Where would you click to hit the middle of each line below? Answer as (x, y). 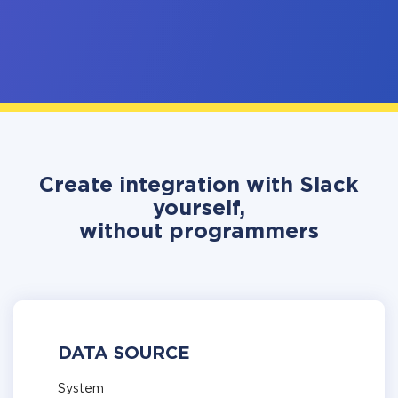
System (81, 389)
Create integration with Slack (199, 186)
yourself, (199, 209)
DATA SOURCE (124, 354)
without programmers (199, 232)
